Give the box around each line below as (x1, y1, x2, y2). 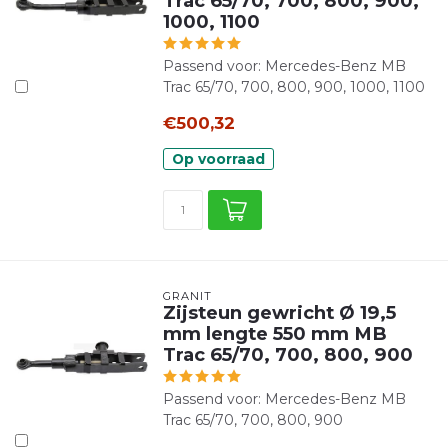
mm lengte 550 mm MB (162, 322, 387, 345)
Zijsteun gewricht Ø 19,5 (162, 301, 396, 324)
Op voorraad (171, 151, 265, 167)
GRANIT (162, 289, 212, 303)
